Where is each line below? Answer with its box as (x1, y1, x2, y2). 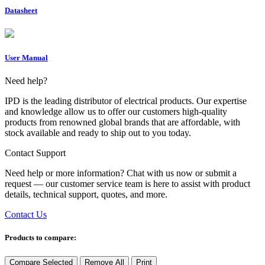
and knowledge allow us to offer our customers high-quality (5, 106, 227, 117)
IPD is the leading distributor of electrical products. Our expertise (5, 96, 247, 106)
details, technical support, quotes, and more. (5, 189, 167, 200)
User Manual (5, 53, 48, 63)
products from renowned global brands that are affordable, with (5, 117, 240, 128)
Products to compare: (5, 233, 76, 243)
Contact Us (5, 209, 47, 220)
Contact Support (5, 148, 66, 159)
